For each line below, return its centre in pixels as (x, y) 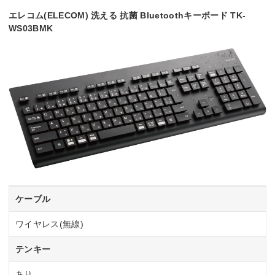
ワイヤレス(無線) (49, 224)
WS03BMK (31, 29)
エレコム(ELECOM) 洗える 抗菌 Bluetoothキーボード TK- (127, 16)
